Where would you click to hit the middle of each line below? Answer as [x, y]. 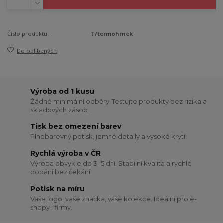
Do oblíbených [37, 51]
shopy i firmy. [52, 207]
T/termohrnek [112, 33]
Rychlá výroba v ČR [66, 154]
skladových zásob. [60, 109]
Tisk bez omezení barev [76, 127]
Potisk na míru [58, 189]
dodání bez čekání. [61, 171]
